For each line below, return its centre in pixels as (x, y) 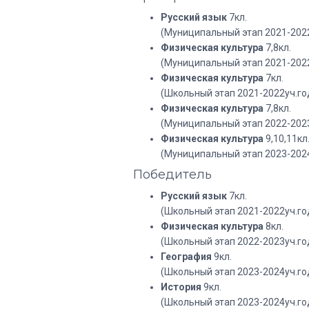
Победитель (172, 175)
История (181, 287)
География (186, 257)
